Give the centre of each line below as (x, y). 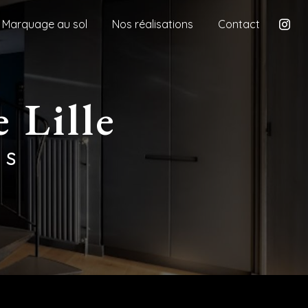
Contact (239, 24)
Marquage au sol (45, 24)
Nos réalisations (153, 24)
